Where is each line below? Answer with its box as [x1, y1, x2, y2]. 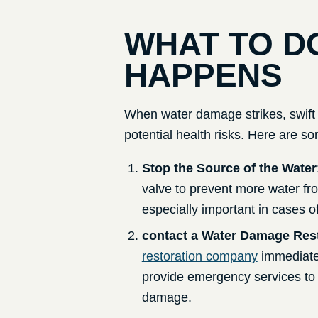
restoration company [141, 249, 258, 264]
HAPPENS [124, 57, 283, 94]
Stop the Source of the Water [141, 161, 317, 176]
